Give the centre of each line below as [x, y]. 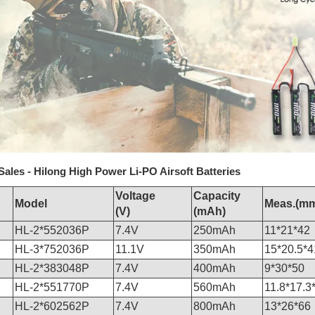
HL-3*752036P [52, 249]
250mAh [214, 230]
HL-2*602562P [52, 306]
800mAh [214, 306]
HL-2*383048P [52, 268]
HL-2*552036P [52, 230]
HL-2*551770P [52, 287]
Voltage [135, 196]
